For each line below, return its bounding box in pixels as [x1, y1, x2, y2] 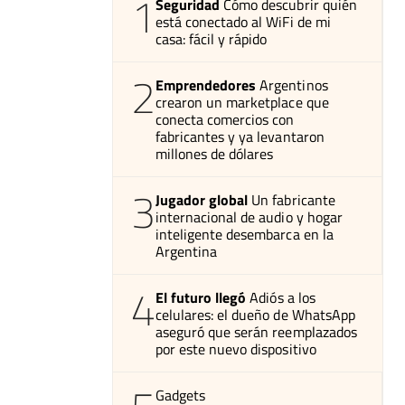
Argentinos [259, 74, 328, 97]
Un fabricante [251, 189, 335, 212]
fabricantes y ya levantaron [155, 126, 325, 148]
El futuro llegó [155, 287, 247, 309]
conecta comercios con [155, 108, 295, 131]
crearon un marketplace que [155, 91, 329, 114]
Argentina [155, 240, 218, 263]
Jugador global [155, 189, 249, 212]
